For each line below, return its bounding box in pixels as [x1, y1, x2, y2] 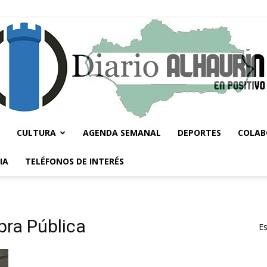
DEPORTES [178, 127, 221, 138]
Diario [133, 151, 155, 162]
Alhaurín [133, 229, 164, 239]
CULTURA [17, 127, 56, 138]
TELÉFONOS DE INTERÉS [25, 156, 124, 167]
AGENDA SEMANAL [83, 127, 161, 138]
